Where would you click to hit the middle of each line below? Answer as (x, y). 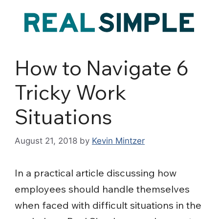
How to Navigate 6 (102, 68)
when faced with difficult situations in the (108, 205)
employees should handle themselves (102, 189)
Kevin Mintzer (118, 141)
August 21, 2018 (46, 141)
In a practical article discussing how (96, 173)
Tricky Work (70, 92)
